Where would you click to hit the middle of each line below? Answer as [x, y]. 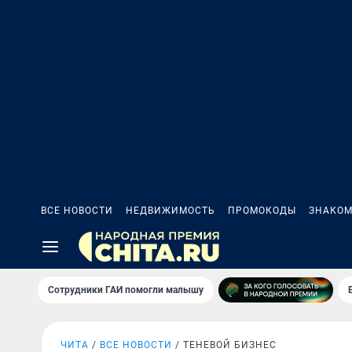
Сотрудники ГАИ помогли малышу [126, 290]
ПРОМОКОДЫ [262, 211]
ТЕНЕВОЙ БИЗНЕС [230, 345]
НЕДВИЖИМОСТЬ [170, 211]
